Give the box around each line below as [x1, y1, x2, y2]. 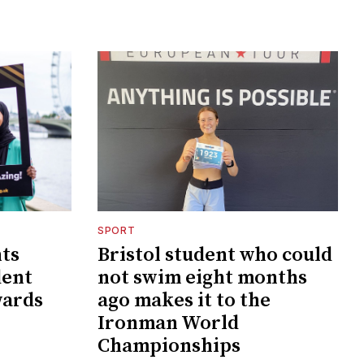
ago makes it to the [97, 288, 271, 313]
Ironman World [97, 310, 239, 336]
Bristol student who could [97, 242, 332, 267]
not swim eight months [97, 265, 307, 290]
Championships [97, 333, 240, 358]
